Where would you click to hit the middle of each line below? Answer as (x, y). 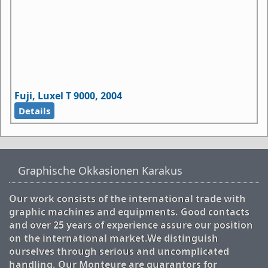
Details (34, 111)
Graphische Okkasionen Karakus (100, 171)
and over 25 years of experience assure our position (131, 225)
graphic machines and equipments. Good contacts (129, 212)
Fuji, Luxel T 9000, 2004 (68, 96)
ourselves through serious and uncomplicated (119, 252)
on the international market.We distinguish (114, 238)
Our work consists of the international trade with (127, 199)
